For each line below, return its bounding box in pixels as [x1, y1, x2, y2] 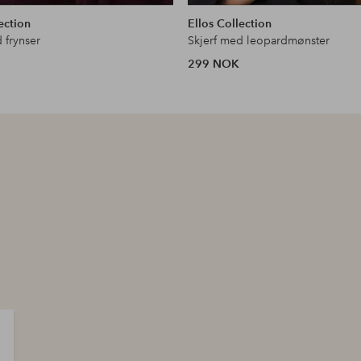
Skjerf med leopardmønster [188, 32, 330, 48]
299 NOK [188, 56, 240, 71]
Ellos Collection [188, 15, 272, 31]
